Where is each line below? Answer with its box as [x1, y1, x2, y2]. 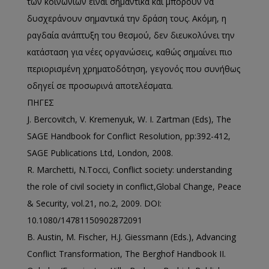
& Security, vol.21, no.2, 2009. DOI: [27, 197, 162, 209]
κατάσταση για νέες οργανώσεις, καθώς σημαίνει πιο [27, 46, 232, 58]
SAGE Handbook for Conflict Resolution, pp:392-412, [27, 130, 231, 142]
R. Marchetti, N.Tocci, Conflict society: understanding [27, 163, 232, 175]
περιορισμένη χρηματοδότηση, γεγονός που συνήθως [27, 62, 240, 74]
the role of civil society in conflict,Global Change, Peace [27, 180, 241, 192]
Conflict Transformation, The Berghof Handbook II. [27, 247, 226, 259]
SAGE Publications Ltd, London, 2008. [27, 147, 173, 159]
